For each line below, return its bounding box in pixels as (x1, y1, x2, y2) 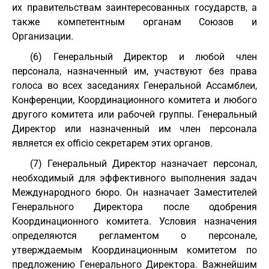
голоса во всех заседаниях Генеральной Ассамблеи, (12, 80, 257, 91)
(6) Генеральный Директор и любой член (30, 51, 257, 62)
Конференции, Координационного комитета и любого (12, 94, 257, 106)
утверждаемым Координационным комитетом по (12, 244, 257, 256)
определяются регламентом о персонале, (12, 230, 257, 241)
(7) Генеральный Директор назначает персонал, (30, 158, 257, 169)
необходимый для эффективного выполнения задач (12, 172, 257, 184)
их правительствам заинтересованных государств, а (12, 2, 257, 13)
